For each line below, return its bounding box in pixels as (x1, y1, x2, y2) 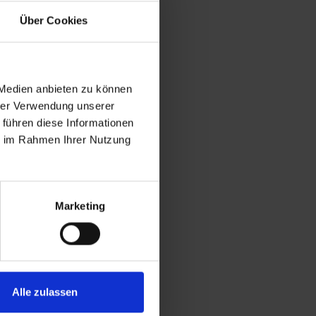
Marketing (55, 199, 105, 212)
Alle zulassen (12, 286, 78, 298)
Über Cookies (19, 13, 88, 26)
